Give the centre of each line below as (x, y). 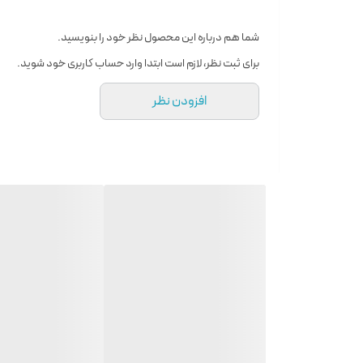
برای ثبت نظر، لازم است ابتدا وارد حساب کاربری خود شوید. (138, 63)
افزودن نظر (179, 101)
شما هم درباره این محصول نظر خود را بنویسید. (158, 37)
